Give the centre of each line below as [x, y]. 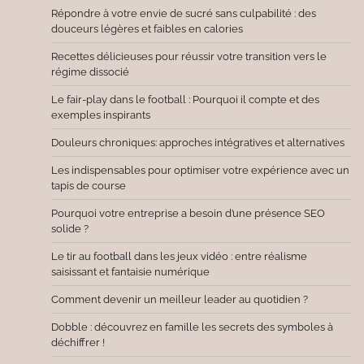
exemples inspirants [101, 115]
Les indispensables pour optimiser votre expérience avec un [200, 171]
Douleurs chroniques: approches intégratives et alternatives [198, 143]
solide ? [70, 229]
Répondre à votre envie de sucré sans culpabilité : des [184, 14]
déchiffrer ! [78, 343]
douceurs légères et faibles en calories [147, 29]
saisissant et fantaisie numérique [130, 272]
